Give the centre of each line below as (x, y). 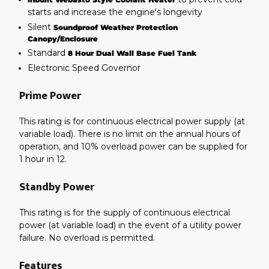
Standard (48, 53)
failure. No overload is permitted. (87, 238)
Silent (41, 27)
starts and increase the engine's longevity (116, 12)
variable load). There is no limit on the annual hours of (130, 134)
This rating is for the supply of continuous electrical (125, 213)
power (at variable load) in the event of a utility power (130, 225)
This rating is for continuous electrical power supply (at (132, 121)
